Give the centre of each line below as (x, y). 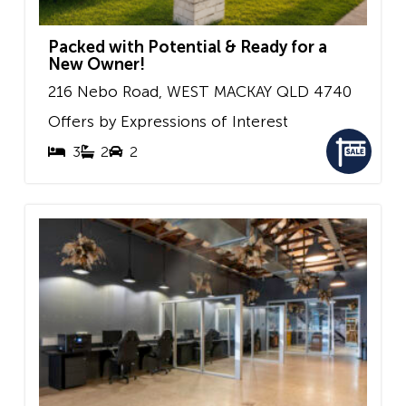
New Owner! (97, 64)
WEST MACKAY (219, 91)
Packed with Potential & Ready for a (188, 47)
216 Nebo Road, (105, 91)
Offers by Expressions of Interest (168, 121)
